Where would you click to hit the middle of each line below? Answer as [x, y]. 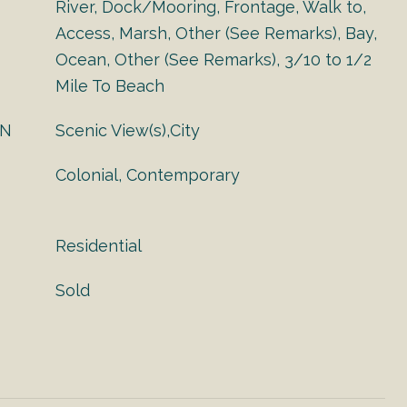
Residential [99, 246]
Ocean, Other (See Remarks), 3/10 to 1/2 [213, 60]
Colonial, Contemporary [148, 175]
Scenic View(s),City [128, 130]
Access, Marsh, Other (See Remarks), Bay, [216, 33]
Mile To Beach [110, 86]
